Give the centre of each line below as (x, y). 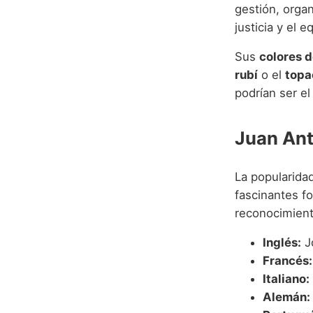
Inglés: (282, 243)
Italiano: (286, 279)
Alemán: (286, 297)
